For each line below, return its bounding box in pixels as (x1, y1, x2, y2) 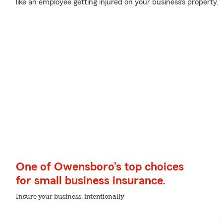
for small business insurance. (16, 175, 166, 187)
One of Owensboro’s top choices (16, 161, 184, 173)
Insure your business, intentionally (16, 193, 124, 200)
